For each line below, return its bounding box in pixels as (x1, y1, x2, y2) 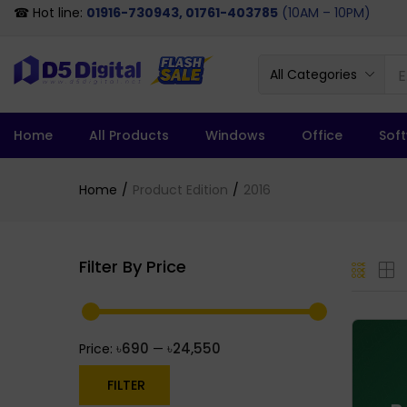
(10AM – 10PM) (278, 3, 374, 22)
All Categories (270, 65, 358, 84)
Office (302, 126, 342, 144)
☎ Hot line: (14, 3, 86, 22)
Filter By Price (79, 255, 186, 278)
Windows (205, 126, 265, 144)
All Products (89, 126, 169, 144)
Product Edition (133, 181, 228, 199)
